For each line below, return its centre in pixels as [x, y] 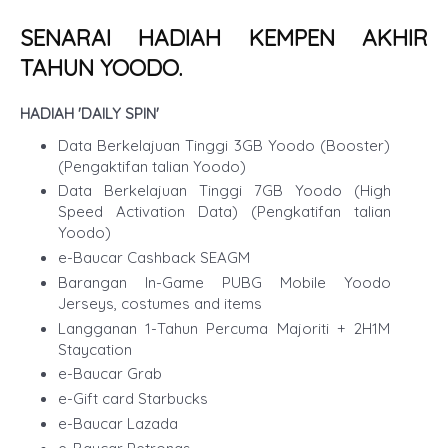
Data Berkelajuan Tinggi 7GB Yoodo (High [224, 191]
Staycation [94, 349]
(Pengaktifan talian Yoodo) [151, 166]
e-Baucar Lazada [119, 423]
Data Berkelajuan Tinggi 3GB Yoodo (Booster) [224, 145]
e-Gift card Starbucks [134, 398]
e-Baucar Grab [109, 374]
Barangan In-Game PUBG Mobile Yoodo [224, 282]
